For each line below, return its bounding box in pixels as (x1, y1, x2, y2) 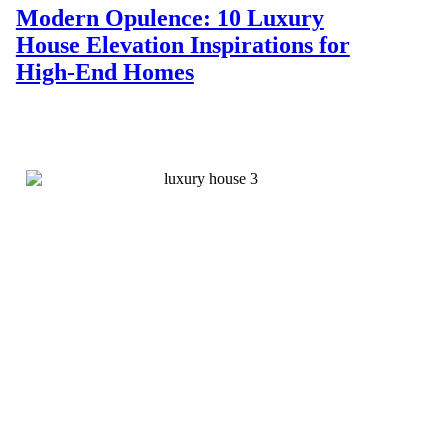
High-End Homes (15, 58, 194, 85)
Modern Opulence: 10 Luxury (15, 4, 324, 31)
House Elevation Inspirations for (15, 31, 350, 58)
